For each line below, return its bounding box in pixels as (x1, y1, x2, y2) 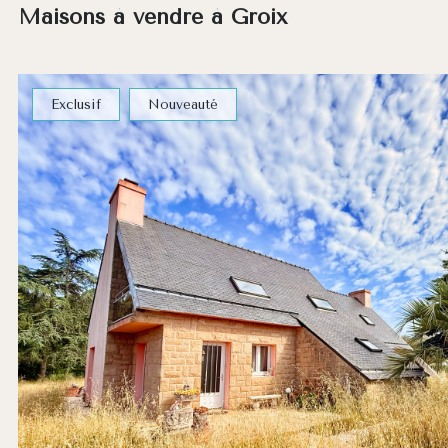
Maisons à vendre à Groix (18, 3, 288, 29)
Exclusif (50, 96, 101, 112)
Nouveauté (147, 96, 218, 112)
